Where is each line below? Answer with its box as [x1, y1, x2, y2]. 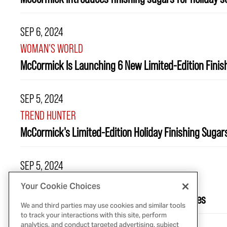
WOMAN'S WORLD [20, 42, 83, 56]
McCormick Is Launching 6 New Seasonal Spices [20, 192, 206, 207]
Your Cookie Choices [21, 181, 100, 192]
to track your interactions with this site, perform [21, 209, 167, 223]
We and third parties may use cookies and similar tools [21, 199, 185, 214]
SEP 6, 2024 [20, 25, 63, 39]
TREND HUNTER [20, 108, 76, 123]
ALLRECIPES [20, 175, 63, 190]
